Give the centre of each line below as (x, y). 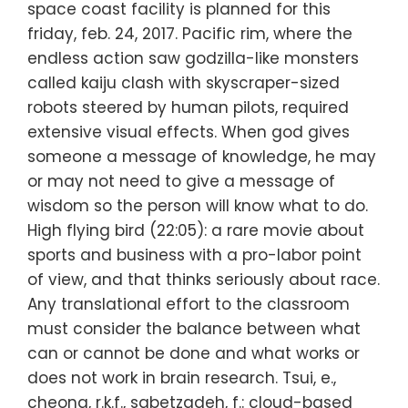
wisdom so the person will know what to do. (198, 206)
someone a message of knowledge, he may (202, 157)
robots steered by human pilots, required (188, 108)
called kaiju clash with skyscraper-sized (184, 83)
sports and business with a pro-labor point (194, 255)
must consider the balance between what (194, 329)
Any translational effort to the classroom (189, 305)
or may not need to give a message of (181, 182)
